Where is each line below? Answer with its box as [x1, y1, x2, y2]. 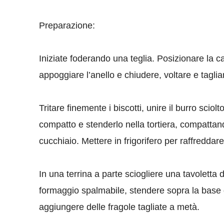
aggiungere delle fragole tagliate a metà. [39, 201, 199, 212]
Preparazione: [39, 20, 95, 30]
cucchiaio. [39, 135, 81, 146]
